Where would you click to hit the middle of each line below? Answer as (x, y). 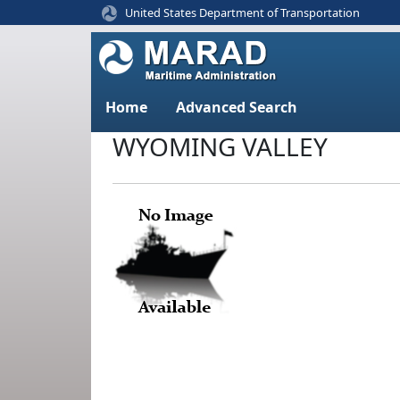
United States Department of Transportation (242, 12)
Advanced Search (237, 107)
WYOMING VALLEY (220, 146)
